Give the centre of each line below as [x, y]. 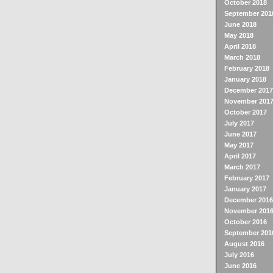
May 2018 [239, 35]
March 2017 [242, 167]
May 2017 [239, 145]
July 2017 [239, 123]
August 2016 [244, 244]
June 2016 [240, 266]
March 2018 [242, 57]
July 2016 [239, 255]
